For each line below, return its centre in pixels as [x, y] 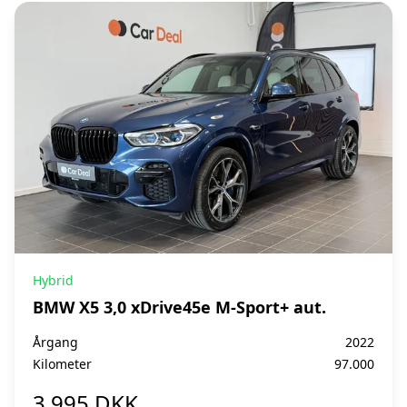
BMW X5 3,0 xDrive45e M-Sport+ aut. [179, 308]
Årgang [55, 342]
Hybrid [53, 281]
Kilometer [62, 364]
